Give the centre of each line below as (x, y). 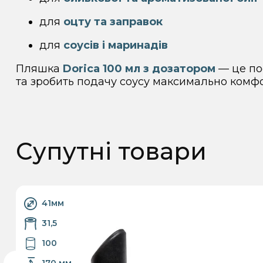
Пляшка (39, 69)
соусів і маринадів (115, 45)
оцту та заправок (113, 22)
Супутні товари (111, 151)
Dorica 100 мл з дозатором (139, 69)
